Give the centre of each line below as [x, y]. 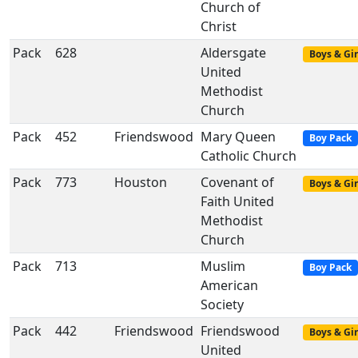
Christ [219, 26]
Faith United [237, 201]
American [229, 285]
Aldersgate [233, 53]
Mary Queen [238, 137]
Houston [141, 182]
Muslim [223, 266]
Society [222, 304]
